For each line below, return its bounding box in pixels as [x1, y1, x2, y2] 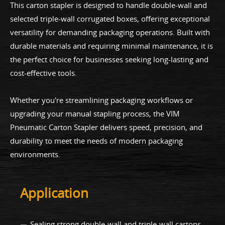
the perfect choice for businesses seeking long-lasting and [10, 54, 208, 64]
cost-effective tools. [10, 67, 77, 78]
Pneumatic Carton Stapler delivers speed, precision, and [10, 122, 202, 132]
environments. [10, 149, 60, 159]
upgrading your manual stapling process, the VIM [10, 108, 180, 119]
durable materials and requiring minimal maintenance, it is [10, 40, 213, 51]
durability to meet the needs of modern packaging [10, 135, 183, 146]
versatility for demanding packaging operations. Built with [10, 27, 210, 37]
